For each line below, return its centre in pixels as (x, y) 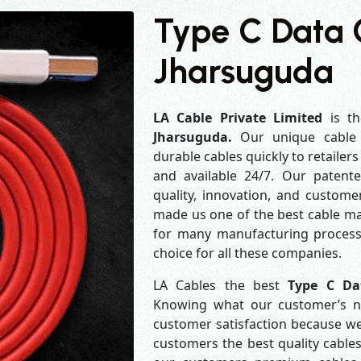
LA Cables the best (221, 285)
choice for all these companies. (247, 253)
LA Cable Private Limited (238, 118)
